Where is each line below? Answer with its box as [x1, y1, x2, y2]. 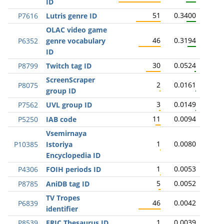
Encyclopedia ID [46, 150, 100, 160]
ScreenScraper [46, 75, 95, 84]
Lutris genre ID [46, 11, 97, 20]
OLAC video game [46, 25, 107, 34]
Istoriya [46, 139, 72, 149]
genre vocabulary [46, 36, 105, 45]
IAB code [46, 114, 76, 124]
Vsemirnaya [46, 128, 86, 138]
